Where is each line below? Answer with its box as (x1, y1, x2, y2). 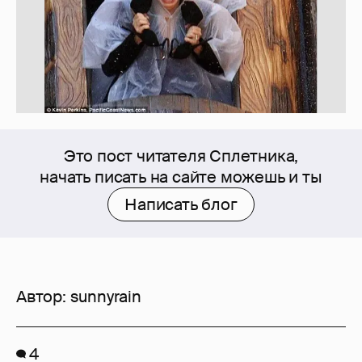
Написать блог (124, 194, 238, 216)
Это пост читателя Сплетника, (63, 145, 299, 167)
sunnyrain (69, 286, 141, 308)
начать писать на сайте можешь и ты (40, 166, 322, 188)
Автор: (16, 286, 70, 308)
